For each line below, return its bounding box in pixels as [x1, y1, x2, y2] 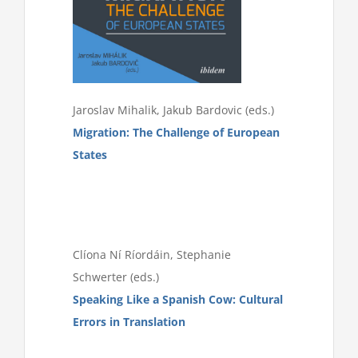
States [73, 146, 107, 162]
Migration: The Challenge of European [73, 124, 280, 140]
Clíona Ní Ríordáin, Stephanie [73, 246, 231, 262]
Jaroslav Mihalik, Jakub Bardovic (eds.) [73, 101, 274, 117]
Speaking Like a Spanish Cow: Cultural [73, 291, 283, 307]
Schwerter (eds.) [73, 268, 159, 284]
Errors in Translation [73, 313, 185, 329]
